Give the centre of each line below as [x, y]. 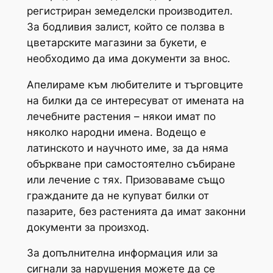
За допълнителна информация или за [122, 253]
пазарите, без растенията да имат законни [136, 211]
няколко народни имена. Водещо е [116, 132]
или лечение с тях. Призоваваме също [126, 179]
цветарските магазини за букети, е [116, 42]
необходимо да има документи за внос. [128, 58]
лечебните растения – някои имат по [121, 116]
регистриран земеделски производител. [129, 11]
